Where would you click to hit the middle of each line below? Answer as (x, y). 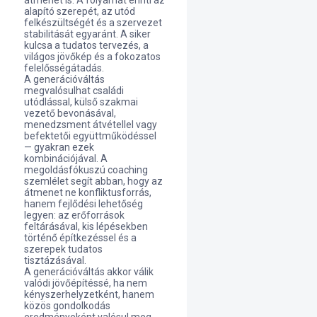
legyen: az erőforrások (74, 215)
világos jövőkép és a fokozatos (92, 57)
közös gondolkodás (67, 306)
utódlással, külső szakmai (81, 102)
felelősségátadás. (64, 68)
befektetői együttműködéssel (90, 136)
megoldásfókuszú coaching (86, 170)
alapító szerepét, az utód (79, 11)
